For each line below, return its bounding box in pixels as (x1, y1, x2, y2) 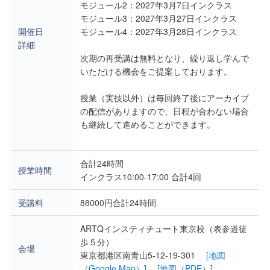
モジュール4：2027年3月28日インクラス (80, 25, 237, 38)
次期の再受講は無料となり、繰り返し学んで (80, 52, 249, 64)
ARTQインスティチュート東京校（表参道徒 (80, 222, 247, 235)
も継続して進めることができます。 (80, 118, 215, 131)
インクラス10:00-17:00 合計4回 (80, 171, 201, 183)
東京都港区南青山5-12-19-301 (80, 249, 206, 262)
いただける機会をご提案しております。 (80, 65, 232, 78)
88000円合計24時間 (80, 196, 156, 209)
